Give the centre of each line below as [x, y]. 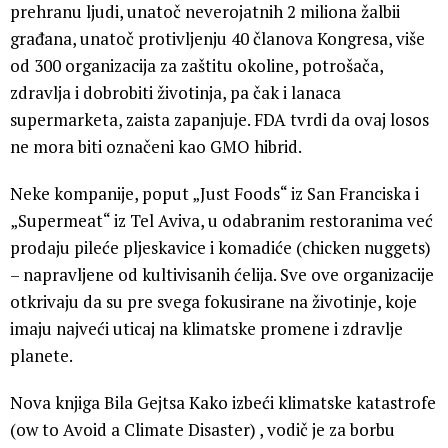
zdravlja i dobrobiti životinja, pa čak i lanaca [175, 92]
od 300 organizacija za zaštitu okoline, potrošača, [196, 65]
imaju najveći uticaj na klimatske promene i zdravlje [206, 328]
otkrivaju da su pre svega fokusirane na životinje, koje [213, 301]
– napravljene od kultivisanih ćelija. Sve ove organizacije [222, 274]
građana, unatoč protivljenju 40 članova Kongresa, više [217, 38]
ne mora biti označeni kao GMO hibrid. [156, 146]
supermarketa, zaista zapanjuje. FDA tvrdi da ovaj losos [219, 119]
